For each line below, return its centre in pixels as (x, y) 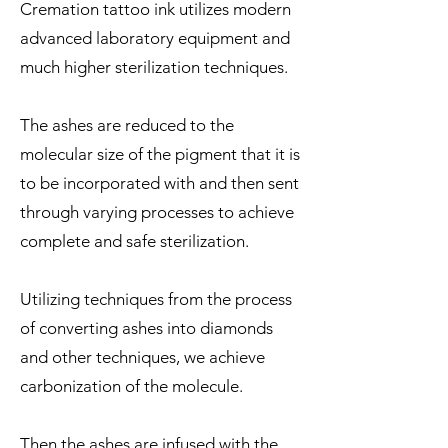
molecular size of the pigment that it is (160, 153)
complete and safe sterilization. (136, 240)
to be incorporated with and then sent (159, 182)
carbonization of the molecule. (133, 385)
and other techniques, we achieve (142, 356)
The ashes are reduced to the (127, 124)
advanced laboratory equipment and (155, 37)
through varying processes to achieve (157, 211)
